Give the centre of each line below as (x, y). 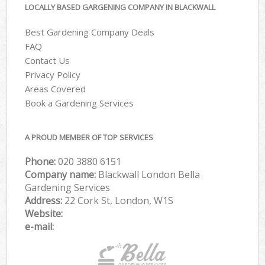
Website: (44, 213)
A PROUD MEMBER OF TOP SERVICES (89, 137)
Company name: (62, 174)
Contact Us (48, 61)
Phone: (42, 161)
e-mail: (40, 226)
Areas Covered (56, 89)
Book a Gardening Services (80, 103)
